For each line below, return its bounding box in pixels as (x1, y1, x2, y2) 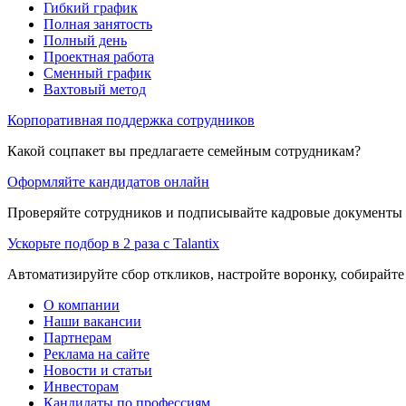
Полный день (43, 33, 127, 49)
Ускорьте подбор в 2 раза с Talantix (7, 236, 219, 252)
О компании (43, 297, 120, 314)
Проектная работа (43, 49, 154, 65)
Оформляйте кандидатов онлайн (7, 174, 209, 190)
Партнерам (43, 330, 111, 346)
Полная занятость (43, 16, 152, 33)
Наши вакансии (43, 314, 141, 330)
